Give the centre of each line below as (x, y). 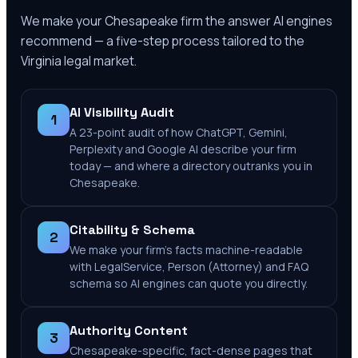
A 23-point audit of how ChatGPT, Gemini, (179, 132)
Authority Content (129, 330)
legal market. (99, 61)
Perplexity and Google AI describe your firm (183, 149)
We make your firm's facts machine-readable (186, 250)
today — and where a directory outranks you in (191, 166)
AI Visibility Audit (122, 112)
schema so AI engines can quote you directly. (189, 283)
